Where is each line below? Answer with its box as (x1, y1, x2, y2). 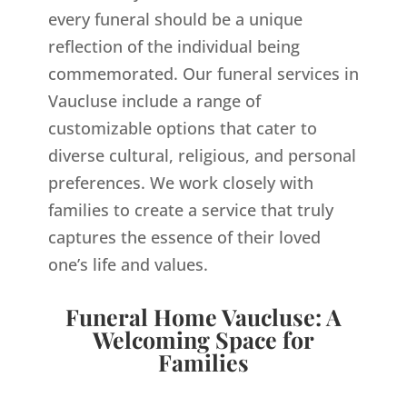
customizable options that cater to (47, 117, 317, 139)
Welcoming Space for (92, 324, 314, 354)
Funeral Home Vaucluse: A (65, 302, 342, 332)
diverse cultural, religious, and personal (47, 144, 356, 166)
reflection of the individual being (47, 35, 300, 57)
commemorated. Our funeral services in (47, 63, 359, 84)
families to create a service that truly (47, 199, 333, 221)
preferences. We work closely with (47, 172, 313, 194)
